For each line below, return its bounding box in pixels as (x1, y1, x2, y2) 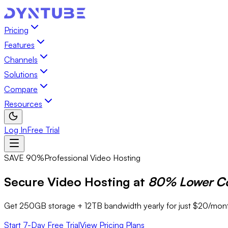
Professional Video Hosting (44, 153, 140, 163)
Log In (4, 125, 27, 135)
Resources (4, 99, 42, 109)
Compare (4, 84, 38, 94)
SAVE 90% (4, 153, 44, 163)
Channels (4, 54, 38, 65)
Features (4, 40, 35, 50)
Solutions (4, 69, 38, 79)
